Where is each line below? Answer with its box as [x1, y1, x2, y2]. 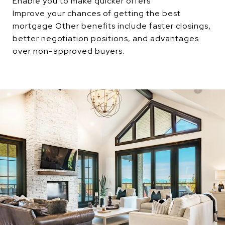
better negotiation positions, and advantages [13, 33, 199, 44]
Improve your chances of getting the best [13, 8, 181, 19]
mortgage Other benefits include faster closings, [13, 20, 211, 31]
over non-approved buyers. [13, 45, 125, 56]
